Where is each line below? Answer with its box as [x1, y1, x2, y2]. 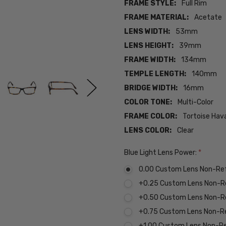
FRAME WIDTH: [124, 55, 176, 65]
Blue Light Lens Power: [124, 148, 199, 157]
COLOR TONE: [124, 98, 173, 107]
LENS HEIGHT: [124, 41, 174, 50]
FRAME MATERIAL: [124, 13, 189, 22]
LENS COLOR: [124, 126, 172, 135]
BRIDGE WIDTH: [124, 84, 178, 93]
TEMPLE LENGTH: [124, 70, 187, 79]
